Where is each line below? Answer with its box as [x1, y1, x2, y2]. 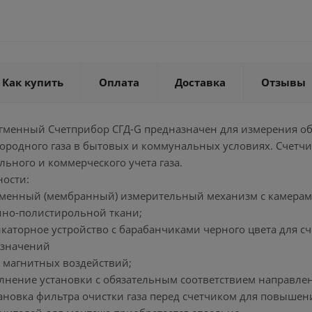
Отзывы [261, 75, 306, 89]
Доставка [175, 75, 226, 89]
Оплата [99, 75, 139, 89]
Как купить [2, 75, 63, 89]
